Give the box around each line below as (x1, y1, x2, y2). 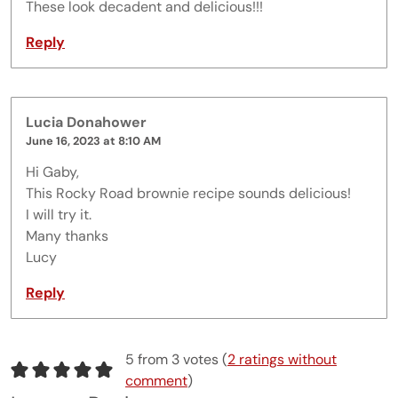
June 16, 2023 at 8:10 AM (26, 132, 161, 148)
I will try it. (26, 204, 92, 224)
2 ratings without (227, 349, 337, 369)
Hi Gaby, (26, 162, 79, 181)
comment (124, 370, 187, 390)
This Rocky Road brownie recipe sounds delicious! (26, 183, 351, 203)
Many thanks (26, 226, 108, 245)
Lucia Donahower (26, 112, 147, 131)
